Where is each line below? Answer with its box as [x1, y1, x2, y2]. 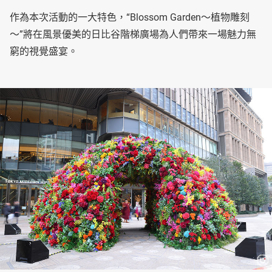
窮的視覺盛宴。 [10, 45, 78, 57]
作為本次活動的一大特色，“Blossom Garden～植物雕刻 [10, 11, 250, 23]
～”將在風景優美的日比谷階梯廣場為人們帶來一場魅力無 [10, 28, 256, 40]
